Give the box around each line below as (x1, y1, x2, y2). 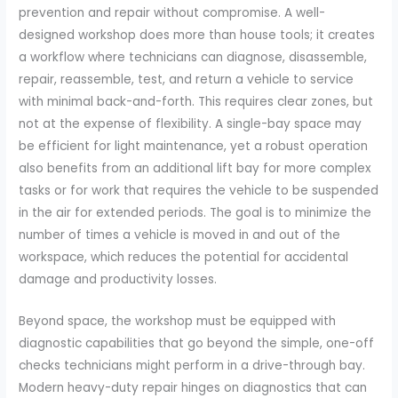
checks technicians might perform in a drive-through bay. (19, 357, 366, 375)
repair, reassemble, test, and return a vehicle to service (19, 71, 354, 89)
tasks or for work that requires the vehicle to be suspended (19, 182, 379, 200)
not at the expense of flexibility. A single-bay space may (19, 115, 362, 133)
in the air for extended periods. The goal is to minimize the (19, 204, 372, 222)
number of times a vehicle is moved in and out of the (19, 227, 341, 244)
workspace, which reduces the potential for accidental (19, 249, 349, 267)
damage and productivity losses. (19, 271, 218, 289)
